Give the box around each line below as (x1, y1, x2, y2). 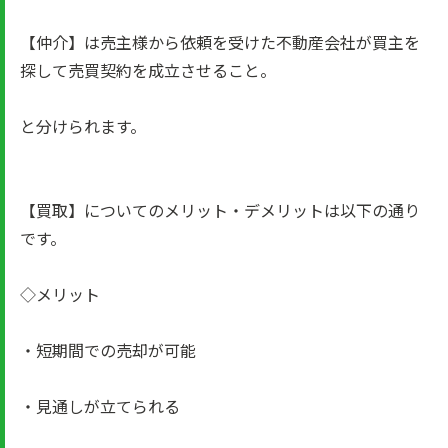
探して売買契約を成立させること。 (20, 58, 276, 82)
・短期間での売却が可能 (20, 338, 196, 362)
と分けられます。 (20, 114, 146, 138)
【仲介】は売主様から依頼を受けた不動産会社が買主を (20, 30, 420, 54)
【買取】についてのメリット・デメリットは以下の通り (20, 198, 420, 222)
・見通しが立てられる (20, 394, 180, 418)
